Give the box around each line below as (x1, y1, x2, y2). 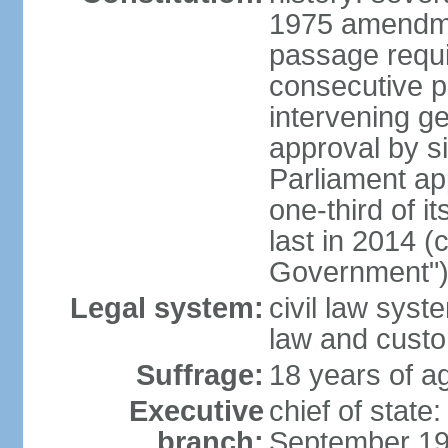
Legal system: (69, 292, 264, 324)
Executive (128, 395, 264, 427)
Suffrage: (135, 359, 264, 391)
